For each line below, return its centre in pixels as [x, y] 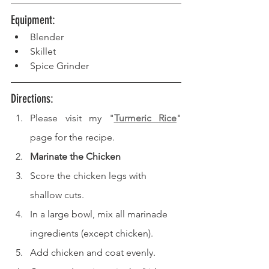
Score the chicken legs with [89, 175]
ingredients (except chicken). [92, 233]
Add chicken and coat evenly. [93, 252]
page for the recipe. [72, 137]
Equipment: [35, 20]
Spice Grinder [59, 65]
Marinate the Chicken [75, 156]
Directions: [34, 98]
